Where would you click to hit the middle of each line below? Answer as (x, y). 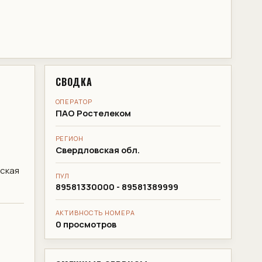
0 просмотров (86, 224)
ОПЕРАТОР (74, 102)
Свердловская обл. (97, 150)
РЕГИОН (69, 139)
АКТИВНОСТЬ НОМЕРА (95, 212)
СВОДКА (74, 82)
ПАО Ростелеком (93, 113)
